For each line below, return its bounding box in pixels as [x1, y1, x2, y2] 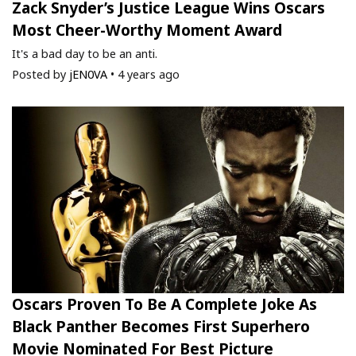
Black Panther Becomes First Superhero [12, 315, 310, 338]
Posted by [12, 67, 69, 83]
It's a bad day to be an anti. [12, 46, 157, 62]
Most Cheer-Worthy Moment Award [12, 19, 282, 41]
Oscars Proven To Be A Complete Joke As [12, 293, 317, 315]
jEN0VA [69, 67, 107, 83]
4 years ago [118, 67, 180, 83]
